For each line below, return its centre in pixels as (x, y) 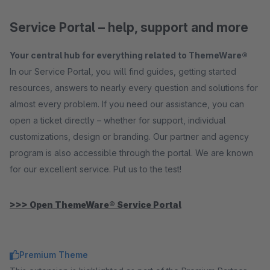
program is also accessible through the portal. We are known (131, 153)
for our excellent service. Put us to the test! (96, 169)
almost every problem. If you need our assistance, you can (127, 104)
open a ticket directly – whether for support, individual (118, 120)
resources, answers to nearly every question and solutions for (134, 88)
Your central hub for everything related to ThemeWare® (129, 55)
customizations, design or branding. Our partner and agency (129, 137)
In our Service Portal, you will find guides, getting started (123, 71)
